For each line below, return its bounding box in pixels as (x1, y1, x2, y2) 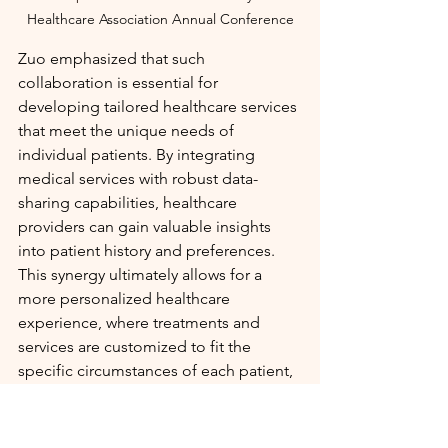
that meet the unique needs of (18, 120, 238, 140)
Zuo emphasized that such (18, 48, 209, 68)
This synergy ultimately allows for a (18, 264, 266, 284)
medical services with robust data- (18, 168, 258, 188)
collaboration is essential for (18, 72, 222, 92)
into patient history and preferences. (18, 240, 279, 260)
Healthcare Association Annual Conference (26, 9, 294, 28)
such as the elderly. (18, 408, 153, 428)
